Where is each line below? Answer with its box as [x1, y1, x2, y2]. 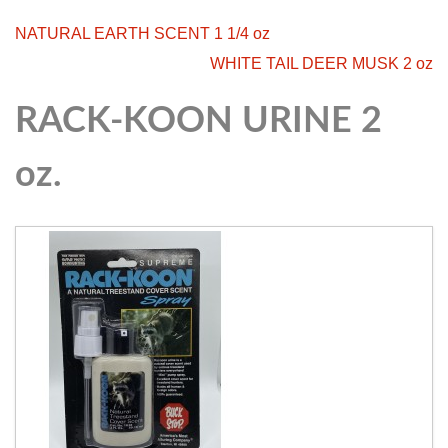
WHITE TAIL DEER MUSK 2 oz [210, 54, 433, 72]
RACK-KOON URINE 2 [15, 102, 382, 139]
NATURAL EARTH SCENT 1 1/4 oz [15, 24, 270, 42]
